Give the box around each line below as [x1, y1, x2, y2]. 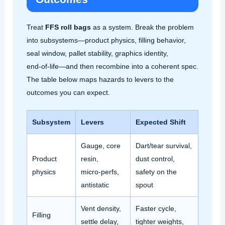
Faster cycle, [135, 204, 176, 213]
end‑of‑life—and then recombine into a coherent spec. [26, 62, 198, 70]
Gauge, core [80, 142, 121, 150]
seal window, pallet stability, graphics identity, [26, 49, 168, 57]
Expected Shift [135, 118, 186, 127]
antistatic [80, 181, 109, 189]
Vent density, [80, 204, 121, 213]
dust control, [135, 155, 175, 163]
